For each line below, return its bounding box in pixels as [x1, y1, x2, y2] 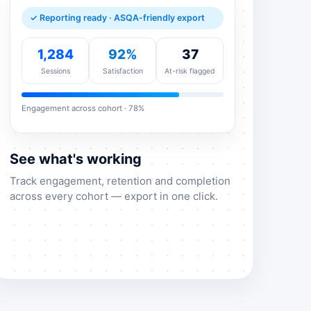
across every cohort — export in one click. [10, 190, 219, 203]
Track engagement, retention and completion [10, 174, 231, 188]
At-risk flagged [165, 66, 216, 76]
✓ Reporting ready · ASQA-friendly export [30, 12, 205, 23]
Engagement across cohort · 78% [22, 103, 145, 113]
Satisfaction [102, 66, 143, 76]
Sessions [40, 66, 70, 76]
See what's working [10, 151, 142, 168]
